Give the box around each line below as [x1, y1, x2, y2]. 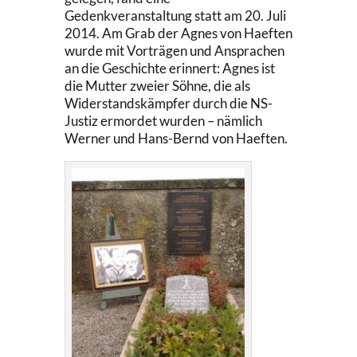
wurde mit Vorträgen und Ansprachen [64, 41, 284, 59]
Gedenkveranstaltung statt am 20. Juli [64, 6, 286, 24]
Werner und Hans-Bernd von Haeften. [64, 129, 288, 147]
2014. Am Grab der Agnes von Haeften [64, 24, 292, 41]
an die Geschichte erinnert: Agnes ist [64, 59, 275, 76]
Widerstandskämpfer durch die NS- [64, 94, 273, 112]
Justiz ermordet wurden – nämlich [64, 112, 262, 129]
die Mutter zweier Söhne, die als [64, 76, 250, 94]
